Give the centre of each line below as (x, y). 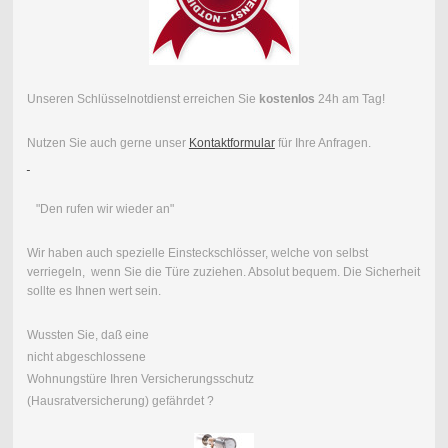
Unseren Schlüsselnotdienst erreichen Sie (142, 98)
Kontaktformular (231, 142)
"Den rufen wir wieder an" (100, 208)
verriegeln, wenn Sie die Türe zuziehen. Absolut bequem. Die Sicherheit (223, 271)
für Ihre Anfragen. (322, 142)
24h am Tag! (349, 98)
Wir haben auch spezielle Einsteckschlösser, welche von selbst (197, 252)
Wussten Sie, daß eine (87, 334)
